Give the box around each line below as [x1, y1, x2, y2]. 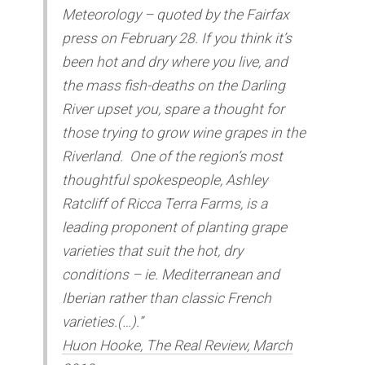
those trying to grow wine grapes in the [62, 125, 306, 142]
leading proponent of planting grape [62, 219, 288, 236]
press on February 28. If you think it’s [62, 30, 292, 47]
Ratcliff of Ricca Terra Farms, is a [62, 196, 268, 213]
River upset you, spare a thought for [62, 101, 285, 118]
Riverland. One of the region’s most [62, 148, 284, 165]
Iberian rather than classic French [62, 290, 272, 307]
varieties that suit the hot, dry [62, 243, 244, 260]
